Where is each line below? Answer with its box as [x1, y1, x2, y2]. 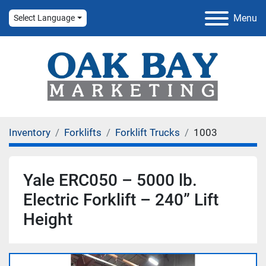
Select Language [14, 13, 75, 23]
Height [23, 210, 72, 229]
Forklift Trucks [115, 126, 180, 138]
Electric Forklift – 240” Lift [23, 190, 218, 210]
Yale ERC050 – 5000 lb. [23, 170, 197, 190]
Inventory [9, 126, 50, 138]
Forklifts [64, 126, 102, 138]
